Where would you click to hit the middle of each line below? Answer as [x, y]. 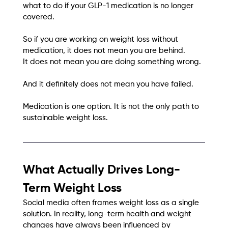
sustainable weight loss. [65, 118]
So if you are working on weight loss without [101, 40]
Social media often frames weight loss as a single [112, 203]
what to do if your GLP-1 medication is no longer [109, 6]
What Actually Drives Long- [101, 170]
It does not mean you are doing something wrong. [112, 62]
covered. [38, 17]
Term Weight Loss [72, 189]
